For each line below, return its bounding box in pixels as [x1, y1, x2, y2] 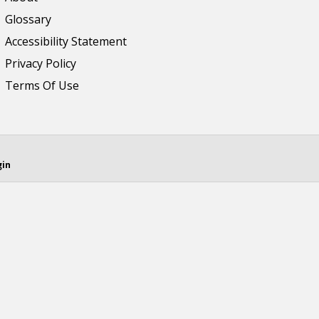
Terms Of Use [5, 78, 80, 93]
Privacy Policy [5, 56, 77, 71]
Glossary [5, 11, 52, 27]
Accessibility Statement [5, 33, 127, 49]
